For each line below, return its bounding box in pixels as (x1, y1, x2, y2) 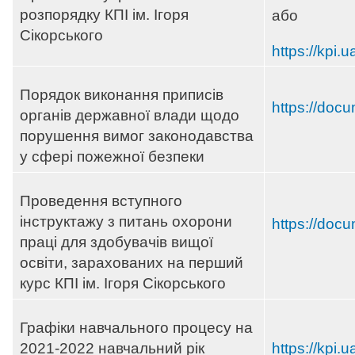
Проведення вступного (20, 193, 182, 210)
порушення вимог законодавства (20, 128, 254, 145)
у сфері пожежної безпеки (20, 148, 204, 166)
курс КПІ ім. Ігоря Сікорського (20, 275, 226, 292)
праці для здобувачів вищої (20, 234, 213, 251)
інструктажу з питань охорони (20, 213, 232, 231)
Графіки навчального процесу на (20, 319, 253, 337)
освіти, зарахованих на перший (20, 254, 243, 272)
